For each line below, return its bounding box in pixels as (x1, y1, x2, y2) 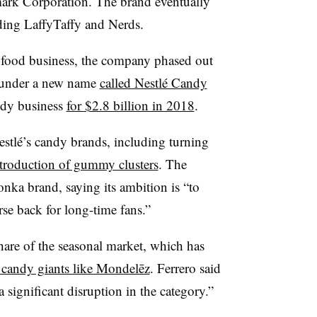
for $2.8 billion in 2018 (66, 96, 195, 114)
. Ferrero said (149, 258, 221, 277)
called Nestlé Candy (99, 73, 207, 91)
